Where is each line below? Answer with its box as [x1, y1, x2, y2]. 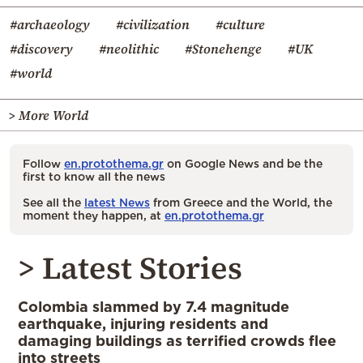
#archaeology [10, 15, 90, 33]
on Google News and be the [164, 156, 322, 169]
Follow [23, 156, 64, 169]
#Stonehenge [185, 39, 262, 58]
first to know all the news [23, 169, 165, 182]
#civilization [116, 15, 190, 33]
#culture [216, 15, 265, 33]
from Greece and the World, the [150, 195, 332, 208]
